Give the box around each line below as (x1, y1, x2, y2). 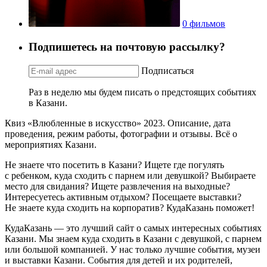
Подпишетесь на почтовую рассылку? (29, 40, 225, 53)
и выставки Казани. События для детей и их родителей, (5, 254, 232, 265)
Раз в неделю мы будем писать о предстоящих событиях (29, 86, 256, 97)
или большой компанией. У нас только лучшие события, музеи (5, 244, 260, 254)
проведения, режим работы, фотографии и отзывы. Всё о (5, 128, 237, 139)
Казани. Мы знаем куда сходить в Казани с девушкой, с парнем (5, 233, 262, 244)
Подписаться (141, 65, 194, 76)
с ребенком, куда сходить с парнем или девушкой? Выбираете (5, 170, 256, 181)
